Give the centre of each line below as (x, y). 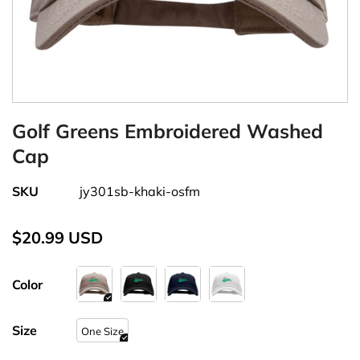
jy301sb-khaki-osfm (140, 192)
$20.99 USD (57, 238)
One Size (102, 331)
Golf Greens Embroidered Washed (168, 131)
